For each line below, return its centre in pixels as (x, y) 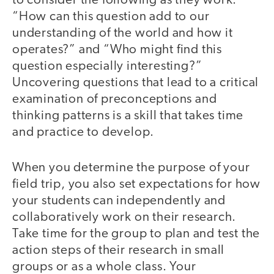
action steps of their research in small (119, 251)
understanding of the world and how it (123, 33)
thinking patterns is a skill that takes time (128, 116)
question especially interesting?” (107, 66)
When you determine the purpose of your (131, 168)
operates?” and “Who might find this (117, 50)
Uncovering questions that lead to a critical (136, 83)
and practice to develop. (85, 132)
